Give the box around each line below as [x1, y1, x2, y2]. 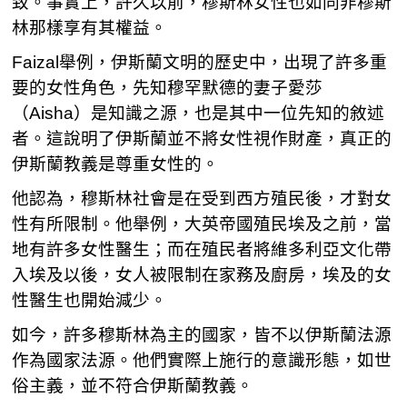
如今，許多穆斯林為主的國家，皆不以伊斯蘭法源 [12, 325, 392, 344]
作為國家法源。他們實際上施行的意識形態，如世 [12, 351, 392, 370]
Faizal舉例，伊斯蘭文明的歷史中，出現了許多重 [12, 53, 388, 72]
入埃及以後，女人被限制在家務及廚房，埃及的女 [12, 265, 392, 284]
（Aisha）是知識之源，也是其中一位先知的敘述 [12, 104, 385, 123]
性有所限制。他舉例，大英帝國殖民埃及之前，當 [12, 214, 392, 233]
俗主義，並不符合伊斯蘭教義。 [12, 376, 254, 395]
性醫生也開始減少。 [12, 291, 168, 310]
